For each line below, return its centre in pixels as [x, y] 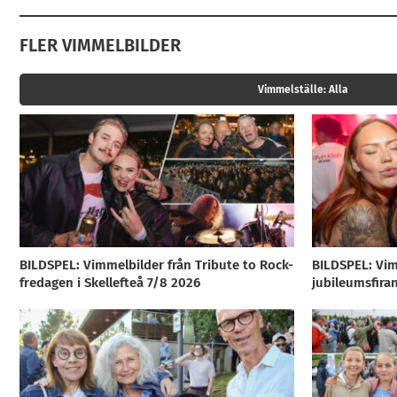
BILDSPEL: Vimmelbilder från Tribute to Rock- [156, 265]
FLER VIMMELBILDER [100, 46]
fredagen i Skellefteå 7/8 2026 [109, 283]
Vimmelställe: [293, 90]
